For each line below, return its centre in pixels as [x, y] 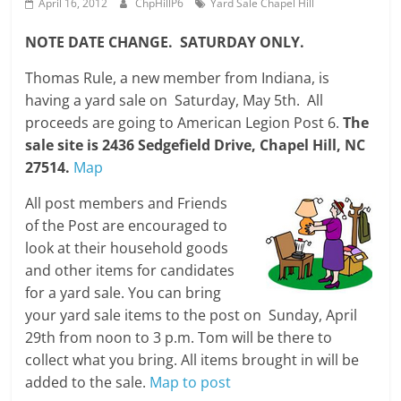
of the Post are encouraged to [127, 226]
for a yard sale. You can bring [124, 293]
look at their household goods [127, 248]
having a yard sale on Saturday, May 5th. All [175, 100]
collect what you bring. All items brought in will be [192, 360]
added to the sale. [88, 382]
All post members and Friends [127, 203]
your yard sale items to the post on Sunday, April [192, 315]
